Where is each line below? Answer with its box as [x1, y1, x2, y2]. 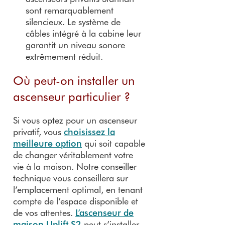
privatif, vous [13, 125, 64, 138]
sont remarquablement [26, 4, 114, 16]
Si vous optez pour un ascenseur [13, 114, 137, 126]
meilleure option [13, 137, 82, 149]
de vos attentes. [13, 206, 75, 218]
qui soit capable [82, 137, 145, 149]
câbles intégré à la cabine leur [26, 27, 141, 39]
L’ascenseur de [75, 206, 134, 218]
